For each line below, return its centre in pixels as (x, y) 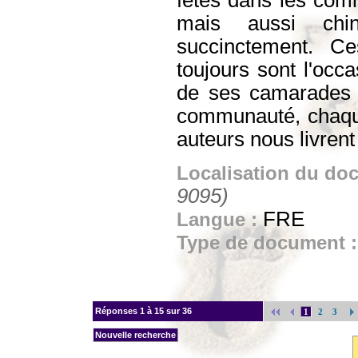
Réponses (116, 310)
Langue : (220, 219)
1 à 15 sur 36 (166, 310)
